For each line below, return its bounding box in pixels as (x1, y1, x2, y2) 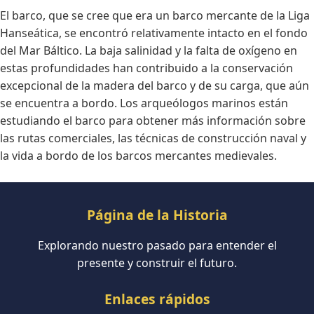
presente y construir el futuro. (77, 254, 237, 271)
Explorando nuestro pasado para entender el (37, 237, 277, 253)
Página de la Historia (86, 205, 228, 224)
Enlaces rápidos (104, 289, 210, 308)
